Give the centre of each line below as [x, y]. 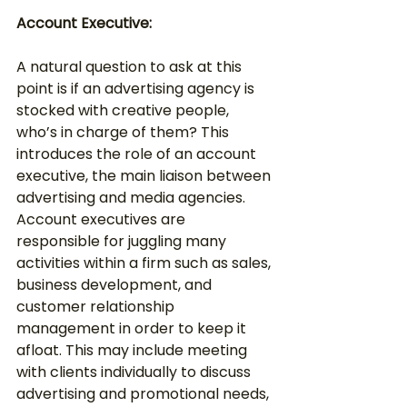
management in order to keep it [133, 328]
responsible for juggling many [123, 241]
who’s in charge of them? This [124, 132]
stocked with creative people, [124, 110]
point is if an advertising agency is [137, 89]
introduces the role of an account [138, 154]
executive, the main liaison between [145, 176]
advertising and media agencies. [133, 198]
